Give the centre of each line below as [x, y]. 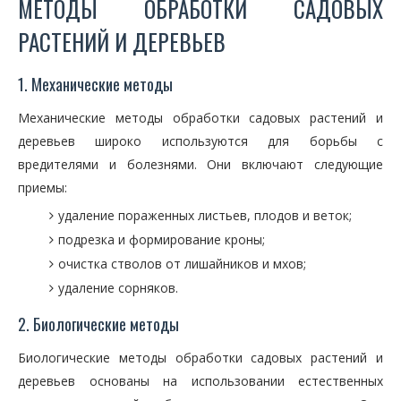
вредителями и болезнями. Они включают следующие [200, 164]
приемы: [43, 188]
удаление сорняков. [118, 288]
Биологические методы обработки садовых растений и [200, 358]
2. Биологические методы [98, 324]
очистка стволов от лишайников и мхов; [182, 264]
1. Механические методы [95, 84]
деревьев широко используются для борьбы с [200, 141]
